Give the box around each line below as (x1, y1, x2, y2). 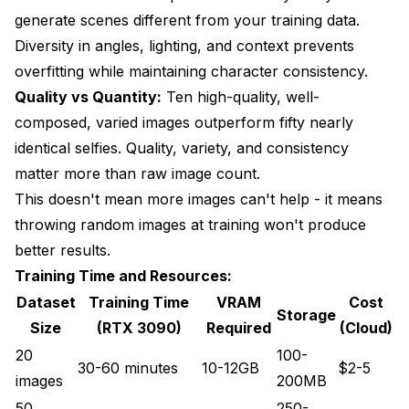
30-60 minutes (78, 358, 178, 377)
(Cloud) (339, 318, 393, 337)
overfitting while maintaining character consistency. (15, 61, 368, 80)
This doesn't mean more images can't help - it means (15, 189, 383, 208)
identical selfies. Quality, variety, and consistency (15, 138, 349, 157)
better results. (15, 240, 110, 259)
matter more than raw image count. (15, 163, 260, 183)
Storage (277, 305, 336, 324)
